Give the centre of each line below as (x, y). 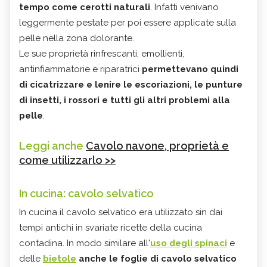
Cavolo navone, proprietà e (157, 145)
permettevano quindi (190, 69)
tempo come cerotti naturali (85, 7)
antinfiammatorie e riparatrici (80, 69)
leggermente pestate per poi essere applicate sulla (128, 22)
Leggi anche (52, 145)
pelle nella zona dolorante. (77, 38)
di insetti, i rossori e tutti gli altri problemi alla (125, 100)
